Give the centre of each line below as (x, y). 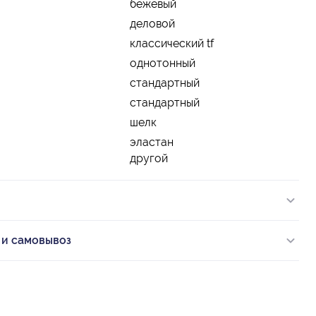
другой (149, 159)
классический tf (172, 44)
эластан (152, 142)
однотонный (163, 63)
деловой (152, 24)
